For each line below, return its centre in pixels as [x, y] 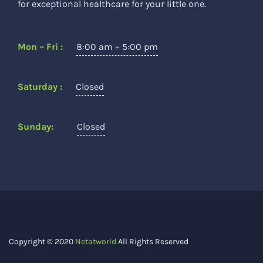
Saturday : [40, 87]
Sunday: [36, 127]
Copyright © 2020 [42, 242]
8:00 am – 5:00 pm [117, 47]
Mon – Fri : [40, 47]
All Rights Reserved [152, 242]
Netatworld [96, 242]
